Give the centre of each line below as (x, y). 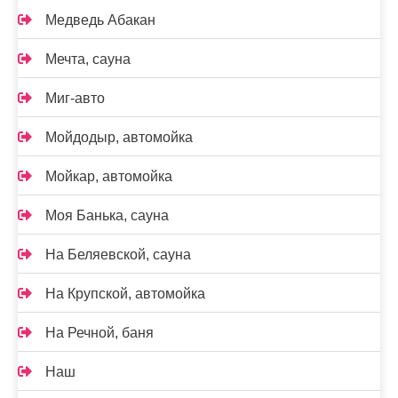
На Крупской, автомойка (125, 294)
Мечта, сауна (88, 59)
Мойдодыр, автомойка (119, 137)
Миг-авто (75, 98)
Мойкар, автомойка (109, 176)
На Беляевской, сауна (118, 255)
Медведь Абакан (100, 20)
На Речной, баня (99, 333)
